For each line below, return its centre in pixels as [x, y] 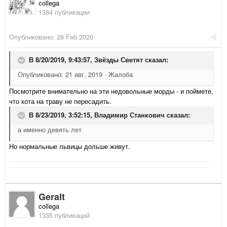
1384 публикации [64, 12]
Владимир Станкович [129, 115]
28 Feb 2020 [75, 37]
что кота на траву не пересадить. [60, 101]
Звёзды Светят [119, 60]
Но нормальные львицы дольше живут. [70, 146]
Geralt [52, 197]
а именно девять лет [50, 130]
